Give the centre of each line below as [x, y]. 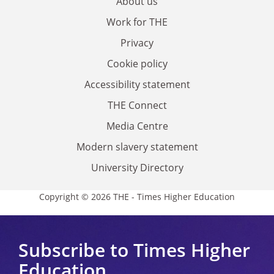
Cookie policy [137, 64]
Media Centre [137, 126]
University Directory [137, 168]
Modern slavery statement [137, 147]
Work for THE [137, 22]
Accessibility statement [137, 84]
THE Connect [137, 105]
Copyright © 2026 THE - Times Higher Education [137, 197]
